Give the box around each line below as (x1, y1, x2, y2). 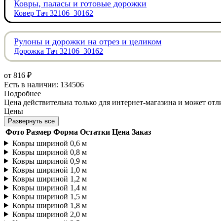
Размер (26, 127, 51, 136)
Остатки (80, 127, 110, 136)
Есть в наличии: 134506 (4, 80, 84, 89)
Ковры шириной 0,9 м (12, 156, 87, 165)
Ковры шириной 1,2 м (12, 174, 87, 183)
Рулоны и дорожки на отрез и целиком (14, 37, 162, 47)
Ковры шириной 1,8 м (12, 201, 87, 210)
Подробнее (4, 89, 41, 98)
